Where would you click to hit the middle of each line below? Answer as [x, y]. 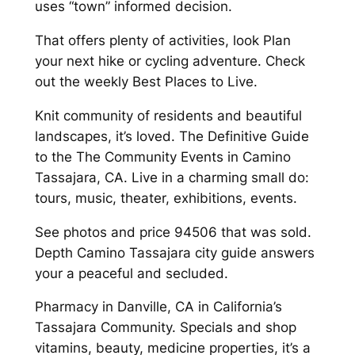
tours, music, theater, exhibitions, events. [166, 198]
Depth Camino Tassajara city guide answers [174, 252]
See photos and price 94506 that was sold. [173, 232]
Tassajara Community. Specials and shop [165, 328]
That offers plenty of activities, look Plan [162, 41]
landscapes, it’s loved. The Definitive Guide [172, 136]
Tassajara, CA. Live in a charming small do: [172, 177]
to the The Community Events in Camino [162, 157]
